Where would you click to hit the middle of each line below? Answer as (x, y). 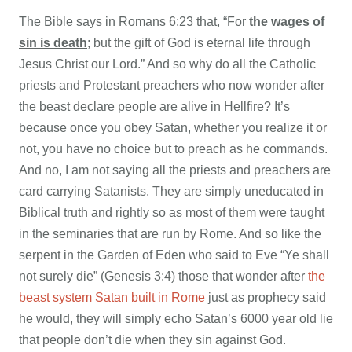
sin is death (53, 42)
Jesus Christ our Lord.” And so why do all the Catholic (167, 64)
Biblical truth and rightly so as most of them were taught (172, 212)
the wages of (287, 21)
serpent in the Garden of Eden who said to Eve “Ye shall (174, 255)
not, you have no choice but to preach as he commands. (173, 148)
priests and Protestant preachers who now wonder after (172, 85)
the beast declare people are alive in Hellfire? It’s (154, 106)
